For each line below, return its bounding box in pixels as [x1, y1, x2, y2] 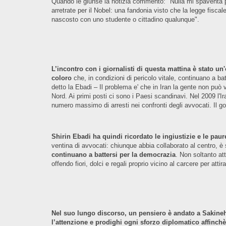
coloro [51, 74, 74, 82]
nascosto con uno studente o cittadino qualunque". [51, 16, 199, 23]
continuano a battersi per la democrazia [51, 151, 176, 158]
